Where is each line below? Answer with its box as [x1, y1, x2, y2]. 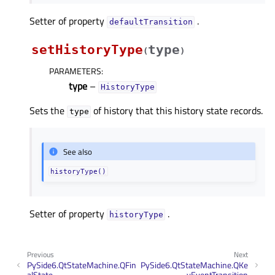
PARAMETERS [49, 64, 101, 78]
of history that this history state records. [91, 103, 263, 118]
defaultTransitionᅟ [109, 17, 193, 27]
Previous [27, 249, 54, 261]
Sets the [29, 103, 67, 118]
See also [63, 145, 93, 158]
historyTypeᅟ [109, 210, 163, 220]
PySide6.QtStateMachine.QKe [141, 258, 248, 271]
